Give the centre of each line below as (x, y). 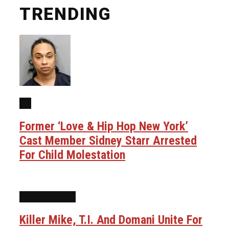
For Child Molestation (72, 155)
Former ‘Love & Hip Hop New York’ (104, 126)
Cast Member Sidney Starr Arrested (108, 140)
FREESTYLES (48, 197)
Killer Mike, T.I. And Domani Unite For (111, 220)
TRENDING (65, 14)
